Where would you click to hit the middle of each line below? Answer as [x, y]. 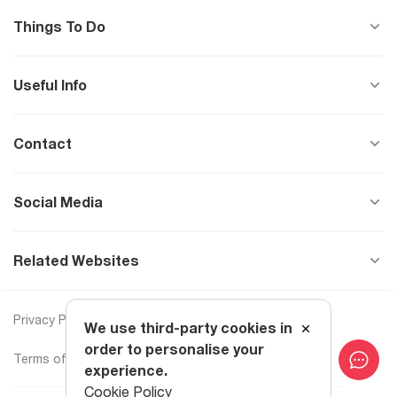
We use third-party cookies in [188, 328]
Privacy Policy [53, 319]
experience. [126, 371]
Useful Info [50, 85]
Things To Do [59, 27]
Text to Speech [253, 358]
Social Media [58, 202]
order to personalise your [174, 350]
